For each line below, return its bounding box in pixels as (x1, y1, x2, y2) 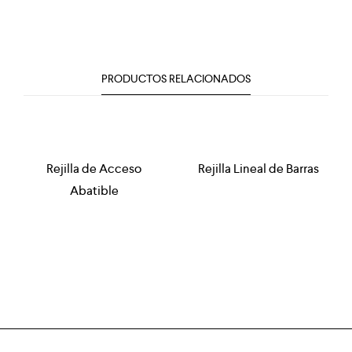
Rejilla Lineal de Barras (197, 160, 319, 177)
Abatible (69, 182, 119, 199)
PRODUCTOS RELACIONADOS (101, 71, 251, 86)
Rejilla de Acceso (46, 160, 141, 177)
